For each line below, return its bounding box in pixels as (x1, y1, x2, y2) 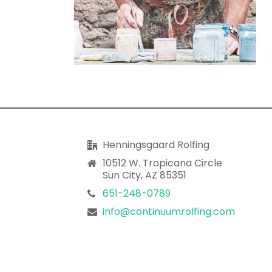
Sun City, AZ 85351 (103, 168, 186, 182)
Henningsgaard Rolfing (103, 138, 209, 152)
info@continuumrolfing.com (103, 205, 235, 219)
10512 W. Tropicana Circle (103, 156, 222, 170)
